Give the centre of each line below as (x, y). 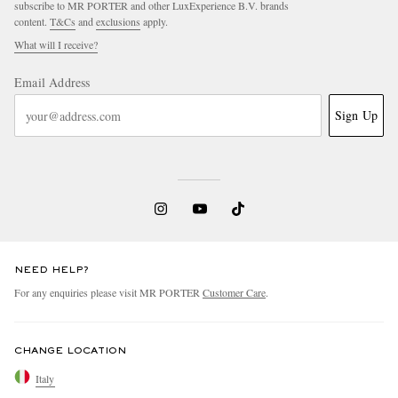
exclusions (118, 22)
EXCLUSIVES (139, 171)
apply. (154, 22)
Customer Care (234, 293)
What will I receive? (56, 45)
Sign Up (356, 115)
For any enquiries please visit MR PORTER (108, 293)
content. (32, 22)
